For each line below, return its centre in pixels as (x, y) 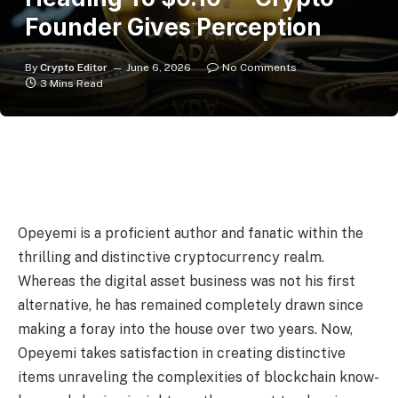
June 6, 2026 (159, 68)
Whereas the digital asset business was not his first (187, 282)
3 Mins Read (72, 84)
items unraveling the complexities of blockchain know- (199, 378)
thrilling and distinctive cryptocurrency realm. (171, 258)
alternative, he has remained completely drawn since (191, 306)
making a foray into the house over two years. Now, (185, 330)
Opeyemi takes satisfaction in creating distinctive (182, 354)
